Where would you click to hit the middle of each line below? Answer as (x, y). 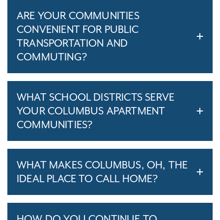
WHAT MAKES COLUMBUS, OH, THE (102, 165)
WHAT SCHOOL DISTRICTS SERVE (96, 97)
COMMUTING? (52, 57)
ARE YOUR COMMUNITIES (78, 15)
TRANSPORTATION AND (72, 43)
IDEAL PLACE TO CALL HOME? (87, 179)
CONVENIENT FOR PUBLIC (78, 29)
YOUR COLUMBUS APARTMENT (91, 111)
